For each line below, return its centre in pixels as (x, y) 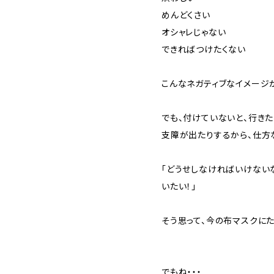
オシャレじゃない (194, 32)
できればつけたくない (204, 49)
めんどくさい (186, 15)
